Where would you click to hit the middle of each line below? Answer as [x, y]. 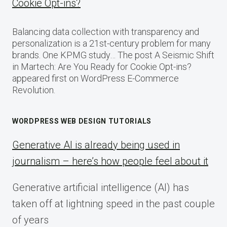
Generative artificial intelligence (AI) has [101, 187]
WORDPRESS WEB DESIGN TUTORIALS [82, 121]
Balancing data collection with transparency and [106, 32]
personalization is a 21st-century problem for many [111, 43]
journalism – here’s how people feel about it [110, 161]
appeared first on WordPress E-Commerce [96, 78]
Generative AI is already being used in [96, 145]
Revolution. [34, 90]
